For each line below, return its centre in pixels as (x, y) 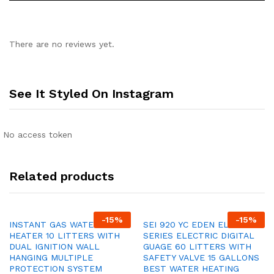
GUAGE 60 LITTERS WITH (197, 247)
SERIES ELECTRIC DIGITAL (199, 236)
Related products (61, 176)
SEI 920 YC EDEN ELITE (193, 225)
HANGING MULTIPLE (51, 258)
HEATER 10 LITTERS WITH (65, 236)
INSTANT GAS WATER (54, 225)
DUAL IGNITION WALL (54, 247)
